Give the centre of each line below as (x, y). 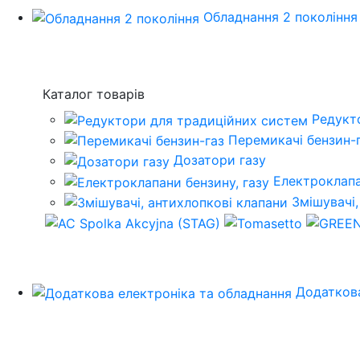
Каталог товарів (94, 94)
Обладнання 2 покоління (280, 17)
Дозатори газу (220, 160)
